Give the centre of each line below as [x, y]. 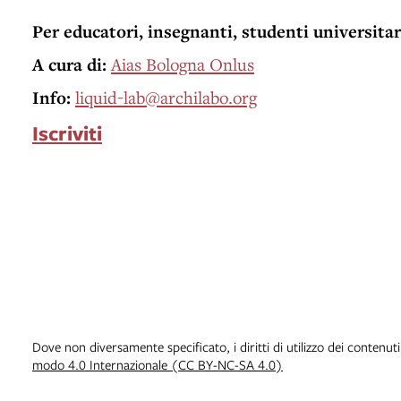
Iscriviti [67, 133]
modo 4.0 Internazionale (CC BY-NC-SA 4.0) [158, 365]
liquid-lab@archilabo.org [166, 98]
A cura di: [69, 65]
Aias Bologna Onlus [183, 64]
